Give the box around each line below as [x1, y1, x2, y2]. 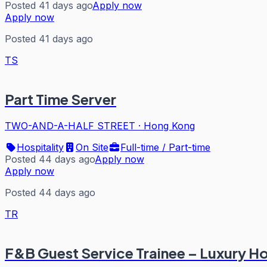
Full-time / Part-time [120, 141, 210, 153]
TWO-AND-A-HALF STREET [5, 120, 135, 132]
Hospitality [17, 141, 64, 153]
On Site [76, 141, 108, 153]
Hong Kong [144, 120, 195, 132]
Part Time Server [5, 90, 116, 108]
